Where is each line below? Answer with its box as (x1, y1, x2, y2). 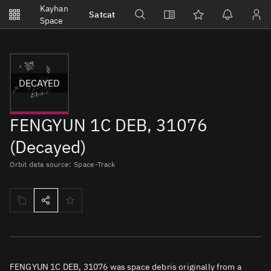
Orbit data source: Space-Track (10, 160, 116, 169)
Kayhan (40, 2, 68, 14)
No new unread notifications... (10, 23, 129, 34)
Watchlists (10, 11, 46, 21)
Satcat (89, 8, 115, 20)
